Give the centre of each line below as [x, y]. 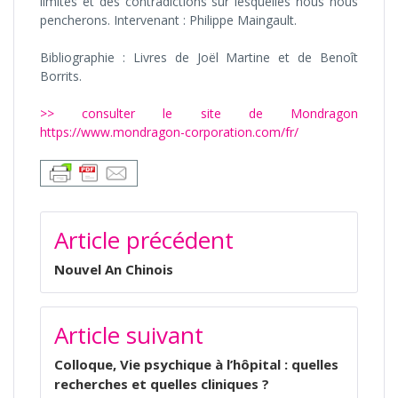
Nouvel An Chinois [114, 270]
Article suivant [129, 335]
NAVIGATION [99, 221]
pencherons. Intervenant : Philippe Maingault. [168, 20]
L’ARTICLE [84, 262]
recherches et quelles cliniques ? [162, 384]
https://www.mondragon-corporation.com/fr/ [169, 132]
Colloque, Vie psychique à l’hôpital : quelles [196, 365]
